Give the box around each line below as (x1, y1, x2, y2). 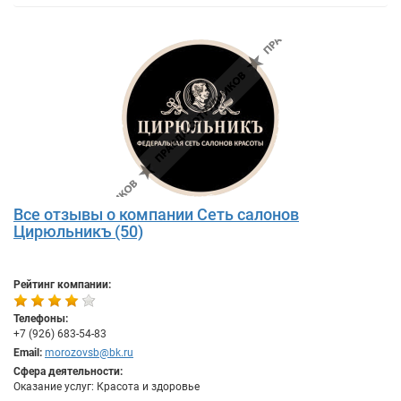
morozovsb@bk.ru (45, 346, 133, 359)
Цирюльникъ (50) (13, 222, 143, 241)
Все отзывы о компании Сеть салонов (13, 205, 299, 224)
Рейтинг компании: (13, 278, 111, 291)
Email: (13, 346, 42, 359)
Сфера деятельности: (13, 365, 123, 378)
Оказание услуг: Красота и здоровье (13, 380, 200, 393)
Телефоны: (13, 312, 68, 325)
